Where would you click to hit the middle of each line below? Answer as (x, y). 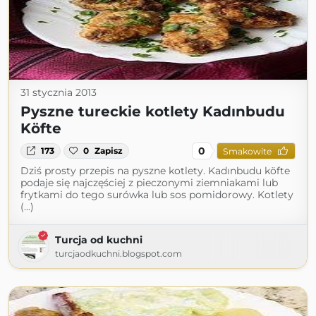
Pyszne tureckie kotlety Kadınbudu (153, 111)
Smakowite (247, 151)
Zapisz (109, 151)
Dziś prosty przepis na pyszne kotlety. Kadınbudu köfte (155, 171)
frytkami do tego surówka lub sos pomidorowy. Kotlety (157, 195)
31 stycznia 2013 (59, 92)
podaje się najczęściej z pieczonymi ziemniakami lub (149, 183)
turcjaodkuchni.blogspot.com (119, 254)
